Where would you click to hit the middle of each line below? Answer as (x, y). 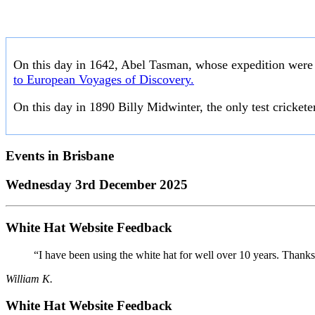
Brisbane (88, 155)
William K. (29, 278)
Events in (34, 155)
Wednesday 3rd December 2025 (97, 184)
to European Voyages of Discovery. (104, 80)
